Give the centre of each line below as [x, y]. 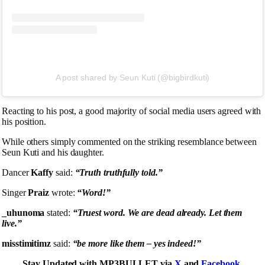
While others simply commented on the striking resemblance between [129, 142]
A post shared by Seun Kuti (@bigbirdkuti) [132, 78]
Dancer [17, 173]
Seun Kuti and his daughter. [53, 153]
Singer [15, 193]
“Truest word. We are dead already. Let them [156, 213]
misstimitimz [27, 244]
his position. [24, 122]
